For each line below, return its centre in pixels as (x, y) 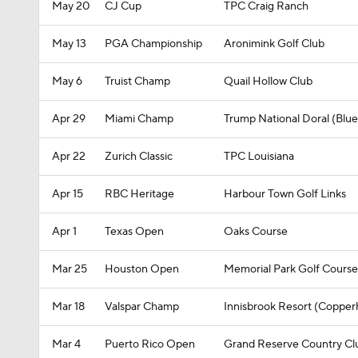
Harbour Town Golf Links (285, 194)
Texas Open (134, 232)
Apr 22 (69, 157)
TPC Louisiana (259, 157)
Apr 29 (69, 119)
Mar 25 (70, 269)
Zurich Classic (139, 157)
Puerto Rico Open (150, 344)
